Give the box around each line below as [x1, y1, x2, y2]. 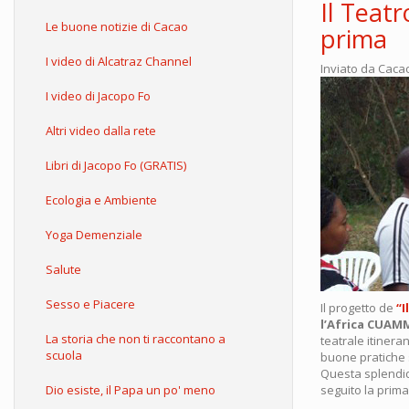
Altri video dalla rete [46, 122, 156, 139]
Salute [46, 261, 81, 278]
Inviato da [320, 60, 378, 77]
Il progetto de [320, 299, 396, 316]
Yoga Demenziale [46, 226, 142, 243]
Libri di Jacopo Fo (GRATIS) [46, 157, 186, 173]
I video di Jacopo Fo [46, 88, 151, 104]
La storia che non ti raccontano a [46, 330, 225, 347]
